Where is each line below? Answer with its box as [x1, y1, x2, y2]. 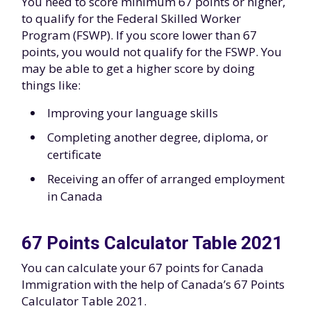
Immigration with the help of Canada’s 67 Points [22, 276, 285, 292]
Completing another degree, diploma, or [47, 129, 268, 145]
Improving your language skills [47, 105, 218, 121]
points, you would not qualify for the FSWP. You [22, 44, 282, 60]
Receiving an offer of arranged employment [47, 171, 285, 187]
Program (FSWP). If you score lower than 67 [22, 27, 257, 43]
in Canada [47, 188, 103, 204]
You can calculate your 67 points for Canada [22, 260, 264, 276]
